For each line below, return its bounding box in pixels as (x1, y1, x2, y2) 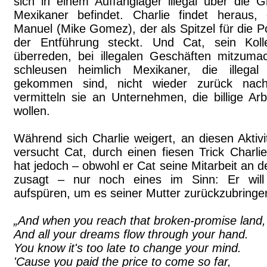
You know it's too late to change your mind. (14, 241, 241, 254)
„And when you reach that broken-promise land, (14, 214, 266, 227)
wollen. (14, 104, 50, 117)
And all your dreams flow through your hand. (14, 228, 249, 241)
